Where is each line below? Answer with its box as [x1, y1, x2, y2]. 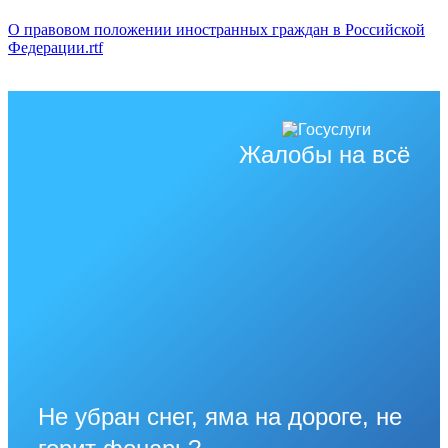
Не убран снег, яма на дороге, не [38, 402, 402, 430]
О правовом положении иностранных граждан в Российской [8, 20, 425, 38]
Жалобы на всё [239, 140, 410, 168]
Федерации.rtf [8, 38, 103, 56]
